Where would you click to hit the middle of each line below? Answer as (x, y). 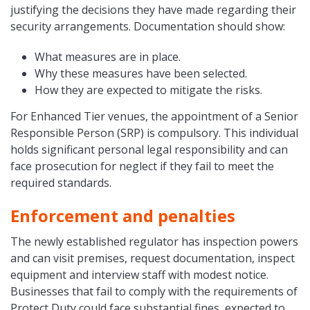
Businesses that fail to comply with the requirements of (154, 292)
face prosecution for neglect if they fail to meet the (142, 166)
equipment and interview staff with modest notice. (139, 275)
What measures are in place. (107, 57)
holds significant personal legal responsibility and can (149, 150)
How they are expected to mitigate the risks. (148, 90)
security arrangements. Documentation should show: (148, 27)
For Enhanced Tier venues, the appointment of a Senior (154, 117)
